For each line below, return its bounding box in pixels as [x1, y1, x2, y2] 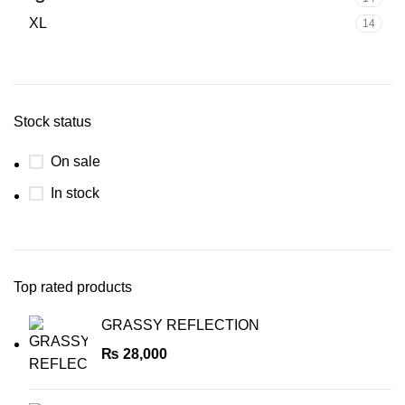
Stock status [14, 114, 91, 130]
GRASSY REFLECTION [101, 317, 259, 334]
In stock [51, 185, 99, 202]
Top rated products [14, 279, 132, 296]
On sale [51, 154, 100, 170]
